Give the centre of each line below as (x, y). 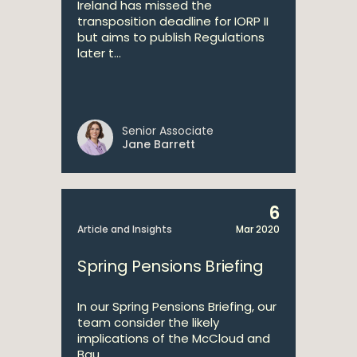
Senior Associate (168, 131)
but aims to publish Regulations (171, 37)
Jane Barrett (159, 144)
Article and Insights (125, 229)
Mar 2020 (258, 229)
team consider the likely (148, 322)
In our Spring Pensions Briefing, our (177, 306)
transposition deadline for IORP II (173, 21)
